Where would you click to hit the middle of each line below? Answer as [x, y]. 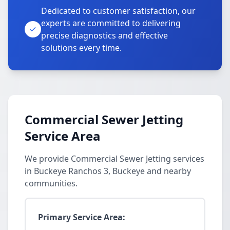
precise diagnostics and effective [104, 35]
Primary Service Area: [82, 217]
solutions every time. [81, 48]
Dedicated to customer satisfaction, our [118, 11]
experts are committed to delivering [111, 23]
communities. [51, 183]
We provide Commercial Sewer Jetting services [114, 159]
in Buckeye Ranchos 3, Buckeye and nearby [108, 171]
